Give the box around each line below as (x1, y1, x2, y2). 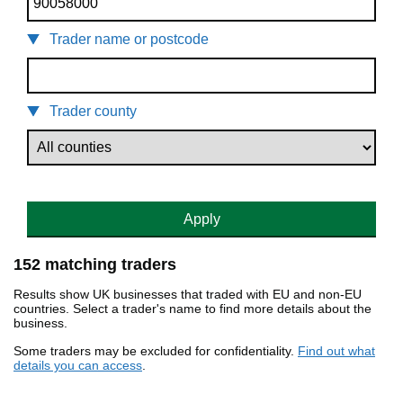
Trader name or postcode (49, 31, 209, 48)
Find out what (298, 344, 375, 359)
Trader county (49, 103, 137, 120)
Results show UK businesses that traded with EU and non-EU (13, 287, 362, 302)
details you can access (13, 358, 142, 373)
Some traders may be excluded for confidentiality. (13, 344, 298, 359)
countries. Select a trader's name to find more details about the (13, 301, 372, 317)
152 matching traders (13, 255, 176, 274)
